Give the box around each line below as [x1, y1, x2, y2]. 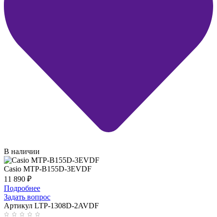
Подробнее [4, 184, 40, 193]
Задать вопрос [4, 193, 50, 201]
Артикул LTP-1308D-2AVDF [4, 201, 99, 210]
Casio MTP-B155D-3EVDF [4, 165, 92, 173]
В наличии [4, 147, 40, 156]
